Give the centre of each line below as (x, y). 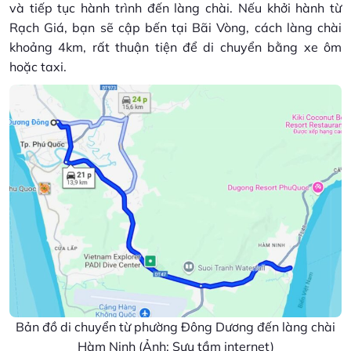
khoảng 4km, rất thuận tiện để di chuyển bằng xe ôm (175, 47)
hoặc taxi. (38, 67)
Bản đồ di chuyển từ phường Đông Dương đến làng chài (175, 327)
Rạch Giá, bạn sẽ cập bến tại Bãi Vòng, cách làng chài (175, 28)
